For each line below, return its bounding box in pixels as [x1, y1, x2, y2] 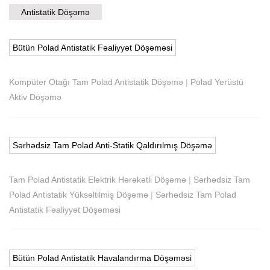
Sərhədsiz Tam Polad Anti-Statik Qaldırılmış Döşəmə [13, 140, 212, 150]
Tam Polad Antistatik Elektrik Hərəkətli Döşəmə [9, 174, 186, 184]
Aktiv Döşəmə [9, 92, 61, 102]
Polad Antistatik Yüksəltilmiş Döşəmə [9, 189, 148, 199]
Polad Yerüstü [190, 77, 243, 87]
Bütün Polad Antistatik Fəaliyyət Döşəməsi [13, 42, 172, 52]
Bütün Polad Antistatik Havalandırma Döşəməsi [13, 253, 192, 263]
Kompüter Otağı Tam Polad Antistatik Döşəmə [9, 77, 183, 87]
